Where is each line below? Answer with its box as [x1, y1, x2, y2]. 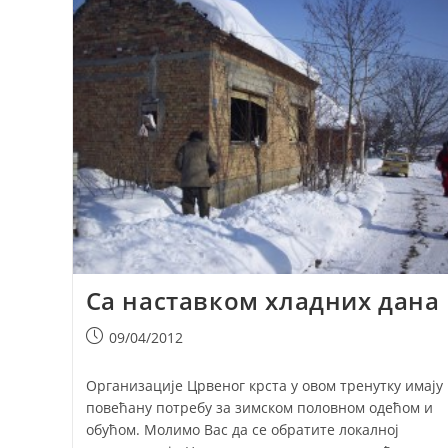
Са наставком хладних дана [85, 284, 440, 318]
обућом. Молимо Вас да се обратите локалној [85, 420, 399, 440]
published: [84, 348, 157, 368]
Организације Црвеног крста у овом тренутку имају [85, 376, 443, 396]
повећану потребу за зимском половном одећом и [85, 398, 433, 418]
